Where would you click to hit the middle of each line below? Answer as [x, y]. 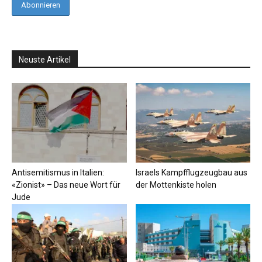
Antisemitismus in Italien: [58, 172]
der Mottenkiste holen [176, 185]
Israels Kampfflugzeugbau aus [191, 172]
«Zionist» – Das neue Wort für [66, 185]
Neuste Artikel [45, 60]
